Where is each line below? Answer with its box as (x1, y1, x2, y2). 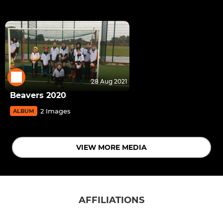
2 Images (40, 107, 71, 115)
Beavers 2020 (10, 90, 66, 100)
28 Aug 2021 (91, 77, 127, 85)
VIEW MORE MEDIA (76, 142, 147, 152)
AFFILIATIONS (79, 194, 144, 206)
